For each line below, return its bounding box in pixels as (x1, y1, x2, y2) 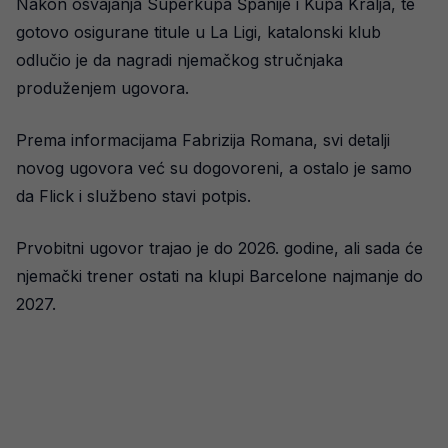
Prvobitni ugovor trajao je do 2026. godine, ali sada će (16, 237, 423, 258)
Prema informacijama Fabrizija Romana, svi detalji (16, 129, 390, 150)
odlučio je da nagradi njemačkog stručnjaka (16, 49, 343, 70)
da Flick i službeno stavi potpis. (16, 185, 251, 206)
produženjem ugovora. (16, 77, 189, 98)
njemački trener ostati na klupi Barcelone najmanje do (16, 265, 423, 286)
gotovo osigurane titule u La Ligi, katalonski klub (16, 21, 381, 42)
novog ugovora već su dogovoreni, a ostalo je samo (16, 157, 412, 178)
